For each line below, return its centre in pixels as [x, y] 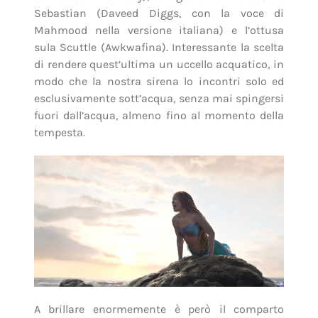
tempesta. [59, 133]
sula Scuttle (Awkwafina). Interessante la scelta [159, 48]
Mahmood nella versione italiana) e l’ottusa [159, 31]
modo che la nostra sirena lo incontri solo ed [159, 82]
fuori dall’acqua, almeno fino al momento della [159, 116]
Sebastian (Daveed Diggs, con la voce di [159, 13]
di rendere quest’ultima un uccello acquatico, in [159, 65]
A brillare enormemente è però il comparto [159, 309]
